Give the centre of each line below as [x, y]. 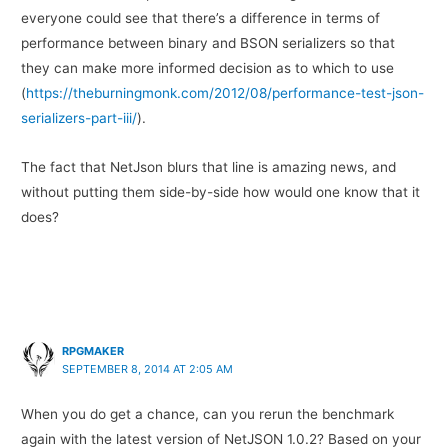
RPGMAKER [93, 351]
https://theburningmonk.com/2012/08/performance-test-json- [225, 92]
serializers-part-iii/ [79, 117]
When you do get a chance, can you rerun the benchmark [208, 414]
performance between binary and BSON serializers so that [208, 42]
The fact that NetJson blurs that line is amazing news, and [209, 166]
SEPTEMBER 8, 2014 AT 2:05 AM [148, 369]
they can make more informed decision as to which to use [208, 67]
